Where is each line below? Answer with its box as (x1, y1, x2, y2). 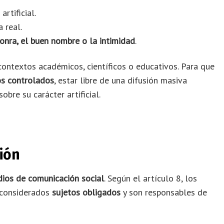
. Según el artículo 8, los (104, 172, 197, 184)
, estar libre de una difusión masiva (54, 74, 187, 86)
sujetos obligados (52, 186, 120, 198)
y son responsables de (120, 186, 207, 198)
